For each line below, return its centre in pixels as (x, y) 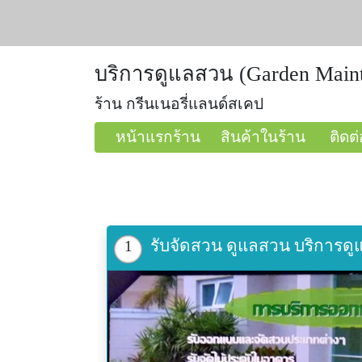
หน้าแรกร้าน (158, 137)
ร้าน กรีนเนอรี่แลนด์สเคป (179, 104)
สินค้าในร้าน (263, 137)
